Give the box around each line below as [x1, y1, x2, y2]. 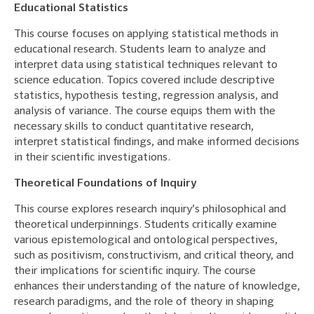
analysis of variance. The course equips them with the [14, 105, 275, 117]
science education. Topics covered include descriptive [14, 74, 275, 86]
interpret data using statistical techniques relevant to [14, 59, 278, 71]
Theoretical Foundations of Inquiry [14, 177, 196, 189]
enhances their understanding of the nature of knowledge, [14, 280, 300, 292]
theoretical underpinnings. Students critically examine [14, 219, 277, 231]
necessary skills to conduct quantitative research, [14, 121, 254, 132]
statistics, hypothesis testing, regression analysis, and [14, 90, 278, 102]
